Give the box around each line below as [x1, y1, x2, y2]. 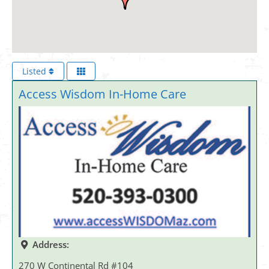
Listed [22, 65, 49, 77]
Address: [32, 238, 69, 250]
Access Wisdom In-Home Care [19, 86, 186, 103]
